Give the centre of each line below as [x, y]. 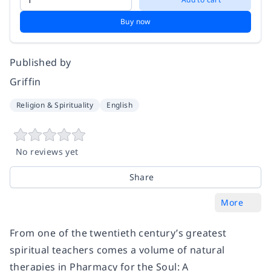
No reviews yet [47, 151]
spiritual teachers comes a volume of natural [117, 250]
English [120, 105]
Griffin [25, 81]
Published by [41, 62]
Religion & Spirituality [55, 105]
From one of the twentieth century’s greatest [118, 233]
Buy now [135, 21]
